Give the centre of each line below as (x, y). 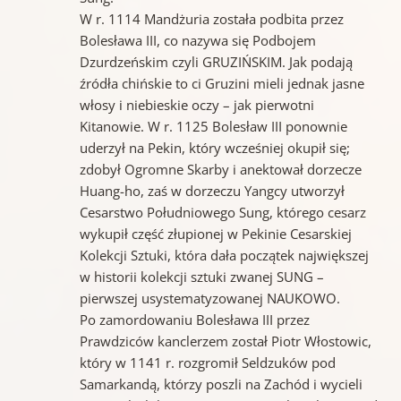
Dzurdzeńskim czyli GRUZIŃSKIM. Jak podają (216, 61)
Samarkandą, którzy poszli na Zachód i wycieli (221, 384)
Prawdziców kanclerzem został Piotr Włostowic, (225, 341)
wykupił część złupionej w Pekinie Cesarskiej (215, 233)
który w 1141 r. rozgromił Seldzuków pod (207, 362)
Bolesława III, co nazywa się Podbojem (197, 40)
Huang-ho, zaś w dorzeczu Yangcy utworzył (212, 190)
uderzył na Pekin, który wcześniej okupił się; (214, 147)
